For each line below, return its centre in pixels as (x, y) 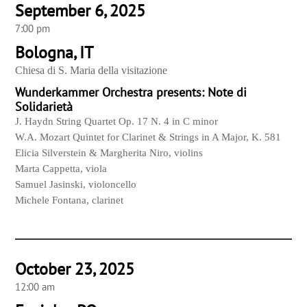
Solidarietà (44, 107)
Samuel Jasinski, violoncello (76, 185)
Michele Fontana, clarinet (70, 200)
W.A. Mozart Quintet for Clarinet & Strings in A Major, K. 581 (148, 137)
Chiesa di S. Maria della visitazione (91, 71)
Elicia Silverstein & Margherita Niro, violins (109, 153)
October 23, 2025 (75, 269)
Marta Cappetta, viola (61, 169)
